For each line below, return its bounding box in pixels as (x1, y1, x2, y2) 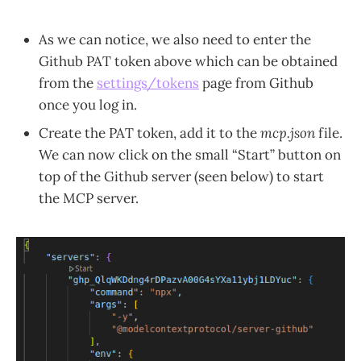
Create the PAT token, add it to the (39, 123, 260, 142)
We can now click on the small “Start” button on (39, 145, 341, 164)
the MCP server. (39, 189, 139, 207)
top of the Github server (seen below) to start (39, 167, 324, 185)
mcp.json (260, 123, 315, 142)
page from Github (199, 73, 313, 92)
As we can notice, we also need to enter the (39, 30, 311, 48)
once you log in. (39, 95, 137, 114)
